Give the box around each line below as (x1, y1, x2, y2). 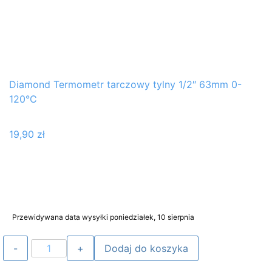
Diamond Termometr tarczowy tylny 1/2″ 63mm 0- (9, 78, 242, 90)
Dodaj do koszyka (104, 242, 188, 254)
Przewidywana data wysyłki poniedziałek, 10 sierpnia (12, 212, 194, 222)
